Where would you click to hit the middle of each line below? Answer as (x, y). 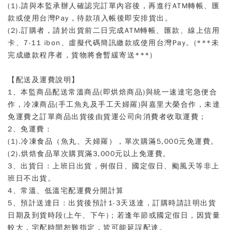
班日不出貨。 (32, 178)
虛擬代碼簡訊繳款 (101, 43)
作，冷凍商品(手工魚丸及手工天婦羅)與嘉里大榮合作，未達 (114, 104)
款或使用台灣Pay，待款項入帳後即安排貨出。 (90, 18)
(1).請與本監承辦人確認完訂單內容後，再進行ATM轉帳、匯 (114, 6)
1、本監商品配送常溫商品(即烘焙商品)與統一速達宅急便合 (112, 92)
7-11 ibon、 (46, 43)
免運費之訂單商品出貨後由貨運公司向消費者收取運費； (107, 117)
